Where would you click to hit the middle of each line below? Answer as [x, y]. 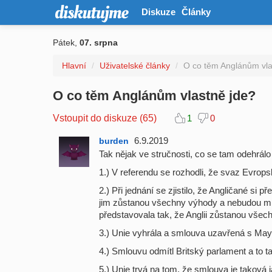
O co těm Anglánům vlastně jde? [154, 96]
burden [114, 141]
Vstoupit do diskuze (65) [105, 118]
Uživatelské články [135, 66]
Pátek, [66, 42]
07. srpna [99, 42]
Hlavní [74, 66]
